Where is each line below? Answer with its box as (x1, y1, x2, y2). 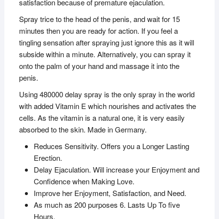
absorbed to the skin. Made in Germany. (19, 124, 147, 134)
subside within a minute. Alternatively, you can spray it (19, 48, 191, 59)
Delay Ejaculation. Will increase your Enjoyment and (33, 164, 199, 175)
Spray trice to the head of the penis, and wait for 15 (19, 13, 180, 24)
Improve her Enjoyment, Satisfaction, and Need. (33, 187, 186, 198)
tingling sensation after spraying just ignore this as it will (19, 37, 194, 47)
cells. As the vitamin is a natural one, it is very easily (19, 112, 185, 123)
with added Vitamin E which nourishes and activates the (19, 100, 196, 111)
